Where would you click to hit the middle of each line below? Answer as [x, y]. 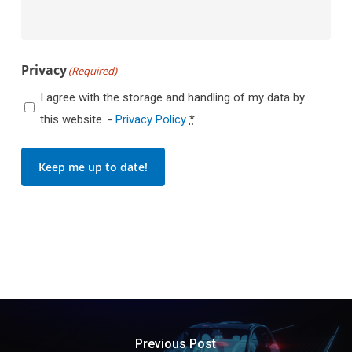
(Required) [92, 71]
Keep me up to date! [93, 167]
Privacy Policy [150, 119]
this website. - [77, 119]
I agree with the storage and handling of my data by [172, 97]
